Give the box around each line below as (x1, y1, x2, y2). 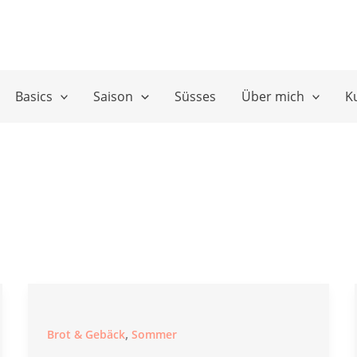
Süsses (174, 88, 216, 105)
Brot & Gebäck (46, 327, 125, 342)
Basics (14, 88, 53, 105)
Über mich (241, 88, 304, 105)
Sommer (131, 327, 177, 342)
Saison (93, 88, 134, 105)
